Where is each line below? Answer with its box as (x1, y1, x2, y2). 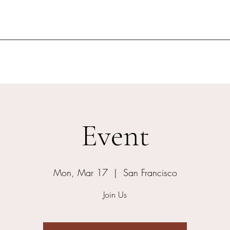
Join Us (103, 188, 127, 200)
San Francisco (123, 166, 177, 179)
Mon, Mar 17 (53, 166, 108, 179)
